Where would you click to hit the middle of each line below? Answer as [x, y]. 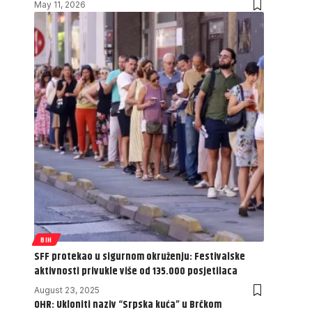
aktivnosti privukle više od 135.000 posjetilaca [136, 272]
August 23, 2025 [67, 290]
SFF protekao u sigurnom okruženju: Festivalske [140, 257]
